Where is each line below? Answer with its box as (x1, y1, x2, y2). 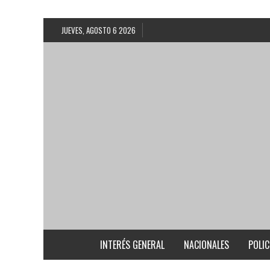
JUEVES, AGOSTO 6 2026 (61, 24, 136, 36)
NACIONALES (184, 237, 229, 253)
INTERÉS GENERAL (100, 237, 165, 253)
